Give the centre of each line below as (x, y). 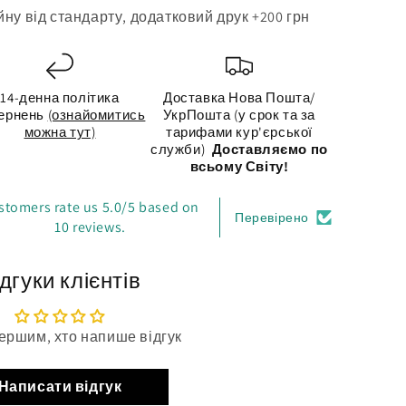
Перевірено (272, 217)
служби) (181, 149)
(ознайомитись (97, 114)
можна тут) (60, 131)
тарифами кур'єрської (239, 131)
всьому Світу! (239, 166)
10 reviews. (90, 227)
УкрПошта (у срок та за (239, 114)
